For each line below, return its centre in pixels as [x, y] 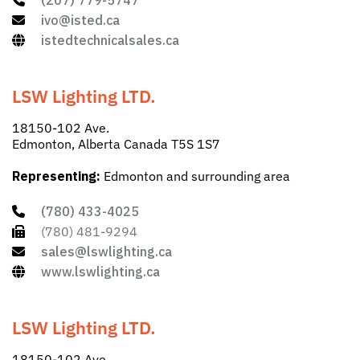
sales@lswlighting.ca [106, 252]
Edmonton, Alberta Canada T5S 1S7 [116, 144]
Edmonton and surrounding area [195, 176]
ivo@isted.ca [80, 20]
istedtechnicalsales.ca [110, 41]
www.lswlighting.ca [100, 272]
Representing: [56, 176]
